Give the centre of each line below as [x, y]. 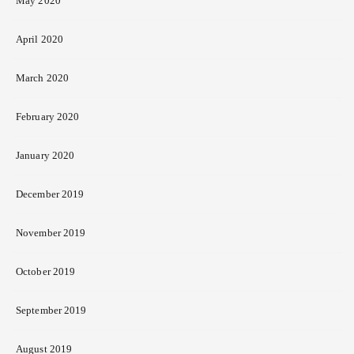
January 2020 [45, 156]
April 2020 [40, 40]
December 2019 [50, 194]
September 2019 [51, 311]
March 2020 [42, 78]
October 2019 [46, 272]
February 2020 [48, 117]
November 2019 [51, 233]
